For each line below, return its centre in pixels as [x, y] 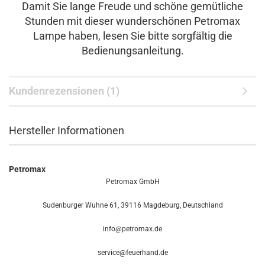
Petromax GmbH [132, 182]
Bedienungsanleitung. [132, 51]
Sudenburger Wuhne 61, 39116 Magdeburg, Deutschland [132, 205]
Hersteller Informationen [67, 130]
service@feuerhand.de [132, 253]
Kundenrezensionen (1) [64, 91]
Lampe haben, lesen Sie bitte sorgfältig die [132, 36]
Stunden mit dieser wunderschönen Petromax [132, 21]
